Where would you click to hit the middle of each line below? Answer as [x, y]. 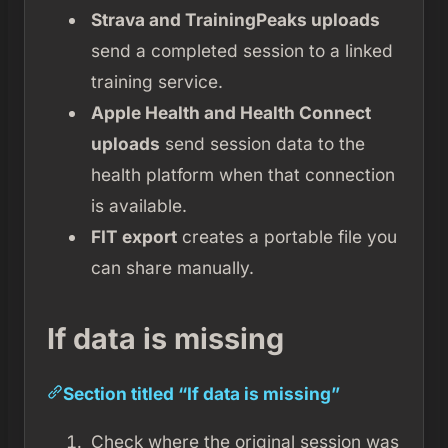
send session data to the [262, 143]
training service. [156, 81]
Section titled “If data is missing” [201, 393]
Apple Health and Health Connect [230, 112]
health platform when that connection [242, 174]
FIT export [133, 236]
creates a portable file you [286, 236]
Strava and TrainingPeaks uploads [235, 19]
